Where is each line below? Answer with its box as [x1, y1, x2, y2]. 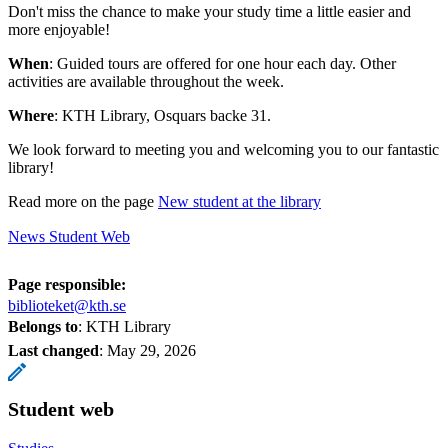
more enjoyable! [8, 20, 110, 38]
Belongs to [8, 317, 78, 335]
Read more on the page [8, 192, 158, 210]
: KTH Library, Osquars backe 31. [54, 106, 271, 124]
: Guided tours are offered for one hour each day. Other [49, 54, 396, 72]
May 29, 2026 [107, 341, 196, 359]
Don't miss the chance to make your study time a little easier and [8, 2, 411, 20]
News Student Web [8, 227, 130, 245]
